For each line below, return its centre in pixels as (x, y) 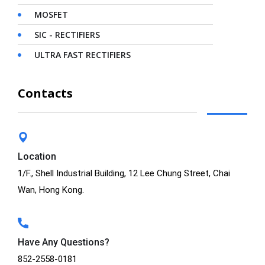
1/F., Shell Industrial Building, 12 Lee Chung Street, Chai (124, 174)
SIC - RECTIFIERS (67, 35)
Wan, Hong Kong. (51, 190)
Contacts (45, 93)
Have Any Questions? (64, 243)
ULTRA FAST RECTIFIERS (82, 55)
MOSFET (51, 15)
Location (37, 157)
